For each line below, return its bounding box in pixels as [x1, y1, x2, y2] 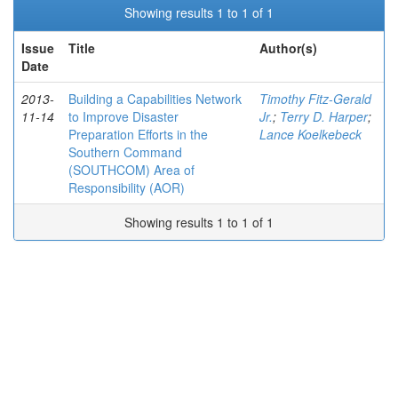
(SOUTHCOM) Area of [68, 161, 195, 179]
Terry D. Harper [280, 107, 368, 125]
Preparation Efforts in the [68, 125, 208, 143]
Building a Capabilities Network [68, 90, 242, 107]
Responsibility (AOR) [68, 179, 185, 196]
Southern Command [68, 143, 182, 161]
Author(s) [259, 39, 317, 57]
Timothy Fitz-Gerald [259, 90, 371, 107]
